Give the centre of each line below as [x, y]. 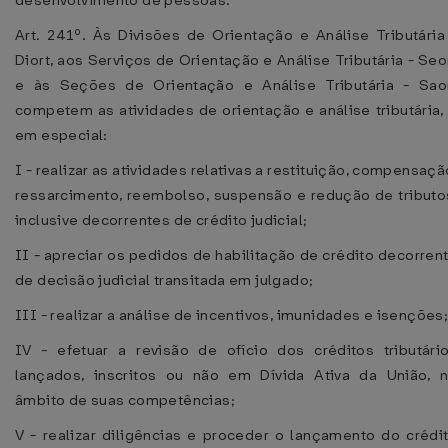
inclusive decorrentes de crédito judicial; [161, 220]
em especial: [61, 135]
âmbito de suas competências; [125, 400]
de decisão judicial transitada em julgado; [164, 280]
